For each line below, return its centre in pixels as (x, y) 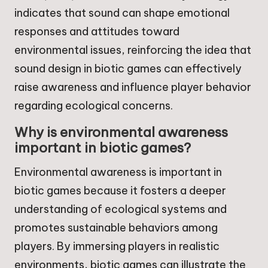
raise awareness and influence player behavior (133, 87)
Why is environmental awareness (121, 133)
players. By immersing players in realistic (117, 246)
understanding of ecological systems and (121, 209)
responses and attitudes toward (97, 32)
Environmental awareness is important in (118, 172)
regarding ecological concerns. (94, 106)
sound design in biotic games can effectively (128, 69)
